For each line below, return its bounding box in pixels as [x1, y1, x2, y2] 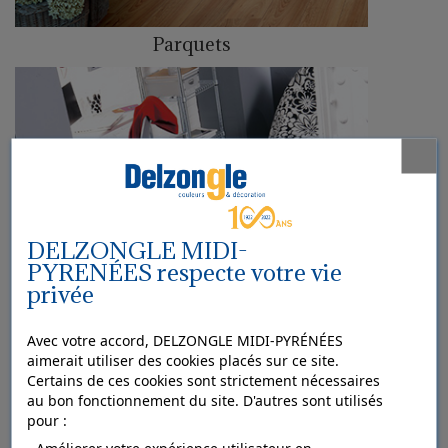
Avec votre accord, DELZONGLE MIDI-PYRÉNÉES [26, 330, 343, 350]
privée [26, 278, 94, 309]
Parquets [152, 32, 231, 56]
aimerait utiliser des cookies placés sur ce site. [26, 350, 339, 370]
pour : [26, 410, 67, 430]
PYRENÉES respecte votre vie [26, 256, 342, 287]
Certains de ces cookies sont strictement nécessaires [26, 370, 380, 390]
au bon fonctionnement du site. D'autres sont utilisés [26, 390, 383, 410]
